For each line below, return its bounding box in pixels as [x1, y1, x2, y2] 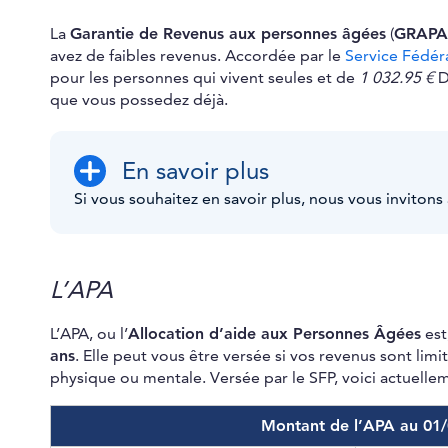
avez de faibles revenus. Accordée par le [50, 46, 345, 67]
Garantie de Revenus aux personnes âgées [70, 24, 386, 45]
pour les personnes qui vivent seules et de [50, 68, 355, 89]
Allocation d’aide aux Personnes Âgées [128, 324, 421, 345]
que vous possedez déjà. [50, 90, 228, 111]
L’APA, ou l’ [50, 324, 128, 345]
